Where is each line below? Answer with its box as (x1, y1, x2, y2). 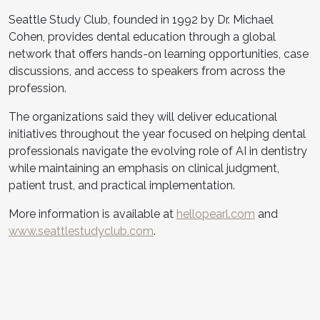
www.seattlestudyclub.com (9, 224, 154, 238)
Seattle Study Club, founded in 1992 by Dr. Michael (9, 12, 274, 26)
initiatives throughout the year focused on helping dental (9, 126, 306, 141)
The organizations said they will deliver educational (9, 109, 277, 124)
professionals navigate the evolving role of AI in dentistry (9, 144, 307, 158)
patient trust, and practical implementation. (9, 178, 235, 192)
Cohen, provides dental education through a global (9, 29, 276, 44)
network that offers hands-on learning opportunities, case (9, 46, 309, 61)
